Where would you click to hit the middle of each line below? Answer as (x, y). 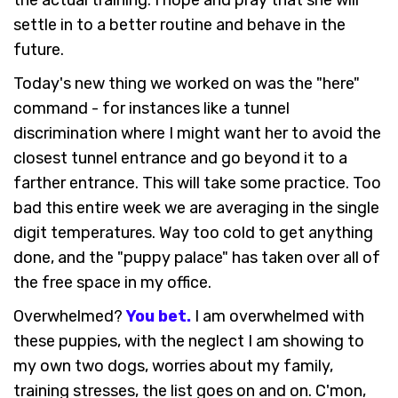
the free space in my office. (112, 283)
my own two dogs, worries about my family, (173, 366)
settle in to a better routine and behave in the (179, 25)
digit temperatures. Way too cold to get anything (193, 233)
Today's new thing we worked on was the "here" (187, 84)
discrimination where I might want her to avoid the (197, 134)
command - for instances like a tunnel (151, 109)
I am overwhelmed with (278, 317)
